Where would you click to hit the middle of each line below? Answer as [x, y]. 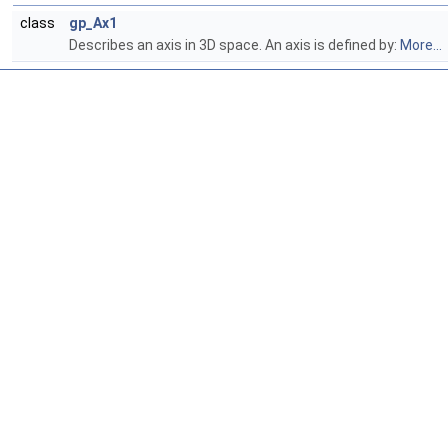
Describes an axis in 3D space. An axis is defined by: [234, 45]
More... [421, 45]
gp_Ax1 [93, 23]
